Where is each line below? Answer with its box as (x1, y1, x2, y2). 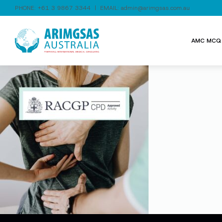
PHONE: (15, 4, 38, 12)
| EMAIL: (91, 4, 121, 12)
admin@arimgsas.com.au (121, 4, 190, 12)
